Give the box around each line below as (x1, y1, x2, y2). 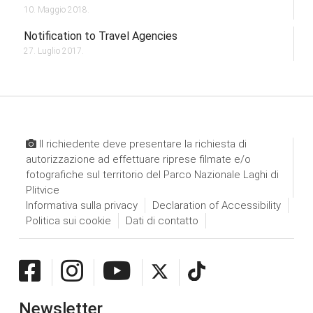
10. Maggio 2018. (23, 5, 89, 15)
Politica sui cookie (25, 214, 111, 227)
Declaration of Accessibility (152, 198, 281, 212)
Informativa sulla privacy (25, 198, 138, 212)
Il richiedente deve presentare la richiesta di (36, 137, 247, 150)
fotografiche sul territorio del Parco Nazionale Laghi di (25, 168, 279, 181)
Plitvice (25, 183, 59, 196)
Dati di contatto (125, 214, 198, 227)
